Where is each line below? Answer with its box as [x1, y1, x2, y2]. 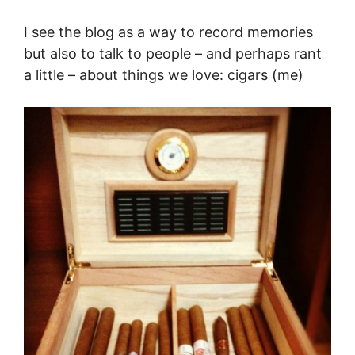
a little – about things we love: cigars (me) [24, 67, 303, 83]
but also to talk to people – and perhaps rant [24, 45, 322, 62]
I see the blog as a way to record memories [24, 24, 313, 40]
